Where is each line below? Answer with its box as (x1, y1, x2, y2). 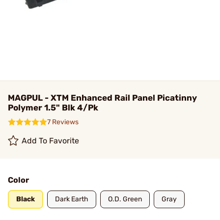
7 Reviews (47, 118, 79, 126)
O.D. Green (108, 195, 142, 203)
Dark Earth (55, 195, 88, 203)
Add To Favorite (22, 136, 80, 145)
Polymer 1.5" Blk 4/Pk (8, 103, 98, 112)
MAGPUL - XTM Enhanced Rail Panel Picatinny (8, 93, 197, 103)
